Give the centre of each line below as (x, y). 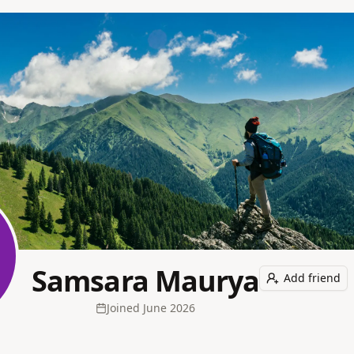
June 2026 (169, 308)
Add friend (313, 278)
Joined (124, 308)
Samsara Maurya (146, 281)
